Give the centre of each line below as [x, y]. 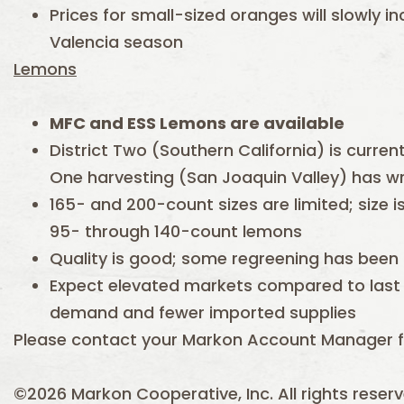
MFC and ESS [105, 123]
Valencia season [116, 42]
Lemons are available [256, 123]
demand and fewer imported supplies [203, 312]
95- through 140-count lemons [176, 231]
